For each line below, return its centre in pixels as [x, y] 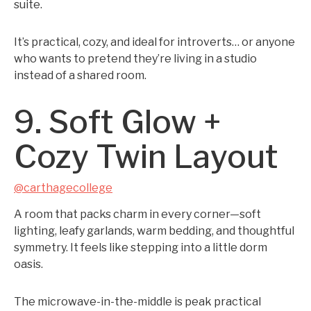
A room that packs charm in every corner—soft [137, 214]
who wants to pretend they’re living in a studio [135, 59]
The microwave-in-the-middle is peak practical [137, 302]
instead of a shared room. [80, 75]
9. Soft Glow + [118, 122]
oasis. [28, 264]
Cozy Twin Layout [146, 157]
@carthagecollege [63, 188]
